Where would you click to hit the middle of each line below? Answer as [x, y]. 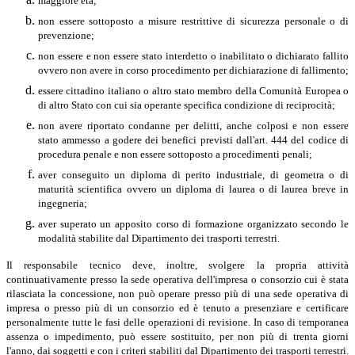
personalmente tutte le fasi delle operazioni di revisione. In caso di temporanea [177, 322]
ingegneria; [63, 203]
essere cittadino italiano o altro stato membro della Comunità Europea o [193, 90]
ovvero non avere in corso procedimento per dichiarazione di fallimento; [193, 70]
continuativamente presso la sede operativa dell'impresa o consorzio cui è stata [177, 279]
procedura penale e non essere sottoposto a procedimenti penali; [175, 154]
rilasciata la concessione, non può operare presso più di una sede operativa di [177, 293]
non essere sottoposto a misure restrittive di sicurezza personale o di [193, 21]
